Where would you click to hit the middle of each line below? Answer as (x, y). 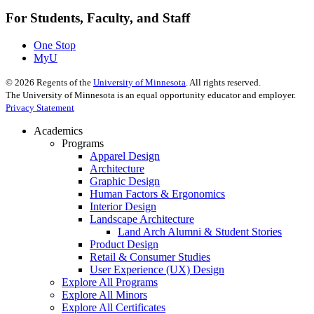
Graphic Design (125, 181)
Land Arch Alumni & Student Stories (200, 231)
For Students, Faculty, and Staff (98, 18)
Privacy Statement (40, 107)
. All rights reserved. (223, 82)
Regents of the (64, 82)
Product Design (124, 244)
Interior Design (123, 206)
